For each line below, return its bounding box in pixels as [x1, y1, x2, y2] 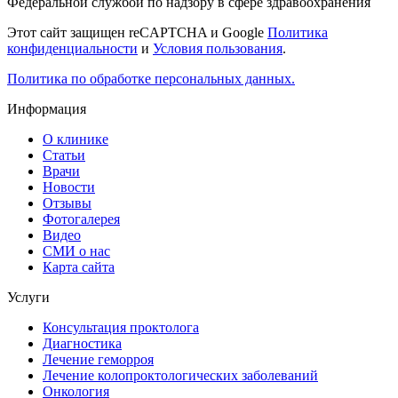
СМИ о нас [43, 243, 110, 259]
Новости [43, 179, 95, 195]
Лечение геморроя [43, 352, 154, 368]
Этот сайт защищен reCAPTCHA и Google [7, 25, 267, 41]
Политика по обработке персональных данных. [7, 71, 295, 87]
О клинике [43, 131, 108, 147]
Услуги [7, 290, 50, 306]
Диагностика [43, 336, 122, 352]
